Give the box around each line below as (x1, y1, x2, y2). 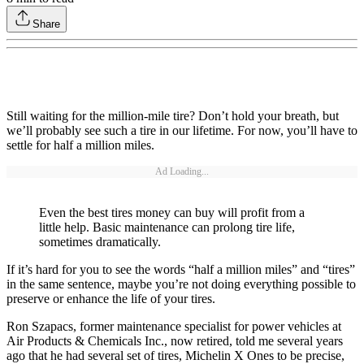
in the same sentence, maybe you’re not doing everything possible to (6, 277, 356, 292)
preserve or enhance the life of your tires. (6, 292, 215, 306)
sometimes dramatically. (39, 235, 161, 249)
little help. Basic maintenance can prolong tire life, (39, 220, 295, 235)
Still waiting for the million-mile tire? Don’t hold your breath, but (6, 109, 339, 123)
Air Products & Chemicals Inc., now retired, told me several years (6, 334, 343, 349)
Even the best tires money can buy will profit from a (39, 206, 305, 220)
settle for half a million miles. (6, 138, 154, 153)
